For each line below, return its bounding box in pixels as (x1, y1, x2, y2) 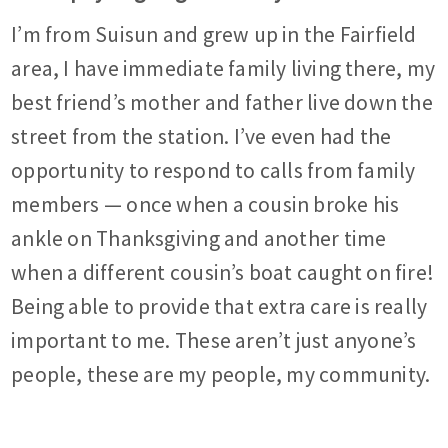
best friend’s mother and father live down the (11, 89, 433, 117)
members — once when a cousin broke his (11, 191, 400, 219)
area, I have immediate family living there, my (11, 55, 436, 83)
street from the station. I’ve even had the (11, 123, 392, 151)
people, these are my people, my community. (11, 361, 431, 389)
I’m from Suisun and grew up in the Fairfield (11, 21, 417, 49)
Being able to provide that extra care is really (11, 293, 428, 321)
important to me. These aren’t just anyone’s (11, 327, 417, 355)
